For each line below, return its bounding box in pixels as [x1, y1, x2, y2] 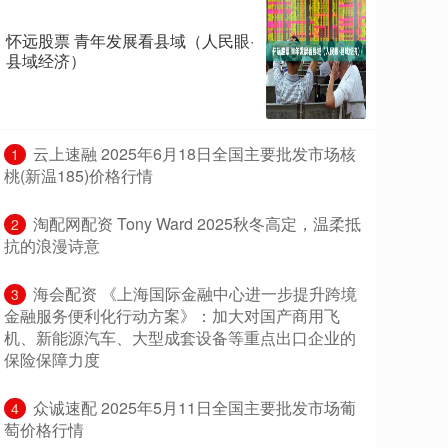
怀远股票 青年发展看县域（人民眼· [6, 29, 254, 53]
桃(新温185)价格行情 [4, 164, 153, 188]
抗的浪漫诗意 [4, 234, 100, 258]
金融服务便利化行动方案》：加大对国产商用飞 [4, 304, 340, 328]
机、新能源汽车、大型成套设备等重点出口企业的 [4, 326, 356, 350]
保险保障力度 [4, 348, 100, 372]
